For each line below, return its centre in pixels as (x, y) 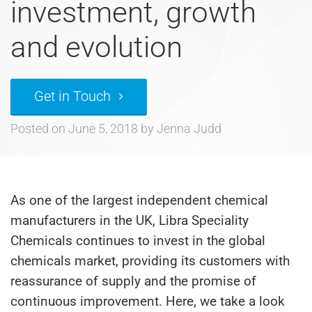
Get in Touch (72, 96)
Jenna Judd (189, 128)
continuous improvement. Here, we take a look (148, 301)
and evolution (96, 47)
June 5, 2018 (103, 128)
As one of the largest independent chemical (139, 200)
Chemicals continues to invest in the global (138, 241)
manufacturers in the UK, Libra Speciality (130, 220)
